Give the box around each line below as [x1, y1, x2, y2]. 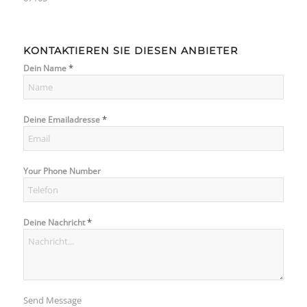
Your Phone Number [23, 165, 101, 177]
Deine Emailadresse [23, 114, 102, 125]
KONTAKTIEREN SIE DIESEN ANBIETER [23, 45, 238, 57]
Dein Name [23, 62, 69, 74]
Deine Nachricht [23, 217, 87, 228]
